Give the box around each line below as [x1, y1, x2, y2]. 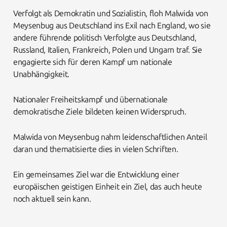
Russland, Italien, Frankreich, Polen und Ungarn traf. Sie [13, 45, 202, 55]
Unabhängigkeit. [13, 69, 70, 80]
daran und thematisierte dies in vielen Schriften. [13, 144, 178, 154]
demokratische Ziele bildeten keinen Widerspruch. [13, 106, 186, 117]
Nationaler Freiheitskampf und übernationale [13, 94, 168, 104]
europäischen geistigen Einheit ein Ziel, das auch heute [13, 181, 202, 192]
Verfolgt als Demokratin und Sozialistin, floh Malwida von [13, 9, 208, 19]
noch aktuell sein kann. [13, 194, 91, 204]
